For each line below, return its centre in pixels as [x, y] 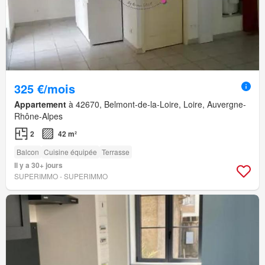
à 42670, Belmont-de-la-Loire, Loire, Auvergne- [156, 104]
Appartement [40, 104]
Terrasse [116, 152]
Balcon [28, 152]
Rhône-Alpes [38, 116]
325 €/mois [45, 89]
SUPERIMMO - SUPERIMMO [61, 176]
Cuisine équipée [70, 152]
